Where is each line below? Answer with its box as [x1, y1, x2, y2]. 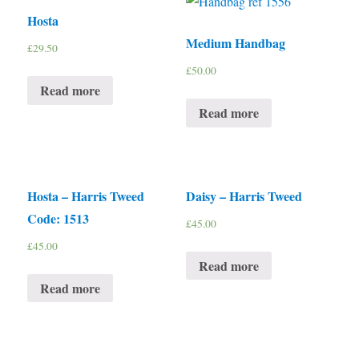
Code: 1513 [27, 208, 90, 228]
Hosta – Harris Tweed [27, 186, 145, 205]
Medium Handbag [185, 34, 285, 53]
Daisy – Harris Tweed [185, 186, 302, 205]
